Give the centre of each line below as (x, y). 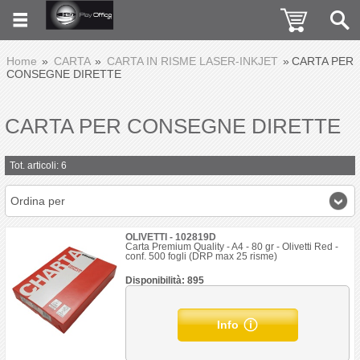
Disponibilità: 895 (165, 280)
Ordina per (38, 201)
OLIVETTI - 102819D (171, 237)
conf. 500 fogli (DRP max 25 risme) (202, 256)
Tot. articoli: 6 (38, 166)
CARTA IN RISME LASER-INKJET (192, 61)
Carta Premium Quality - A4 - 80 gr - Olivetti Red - (232, 247)
